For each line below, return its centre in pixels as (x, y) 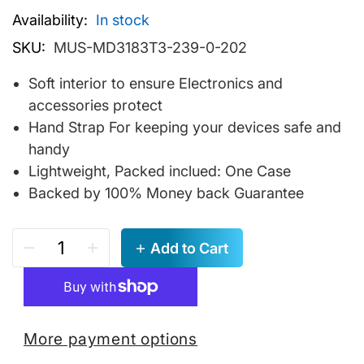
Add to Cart (189, 248)
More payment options (110, 338)
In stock (123, 20)
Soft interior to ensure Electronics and (156, 84)
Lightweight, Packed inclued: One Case (160, 171)
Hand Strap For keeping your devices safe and (185, 128)
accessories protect (95, 106)
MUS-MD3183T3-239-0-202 (150, 48)
